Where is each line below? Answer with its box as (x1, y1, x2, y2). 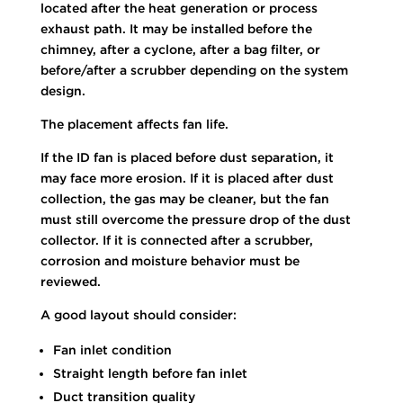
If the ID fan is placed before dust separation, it (40, 149, 334, 165)
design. (40, 83, 85, 98)
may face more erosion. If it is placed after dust (40, 170, 334, 185)
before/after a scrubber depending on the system (40, 62, 348, 77)
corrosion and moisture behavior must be (40, 253, 300, 268)
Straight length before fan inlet (52, 365, 247, 381)
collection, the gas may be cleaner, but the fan (40, 191, 329, 206)
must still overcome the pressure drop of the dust (40, 211, 351, 227)
